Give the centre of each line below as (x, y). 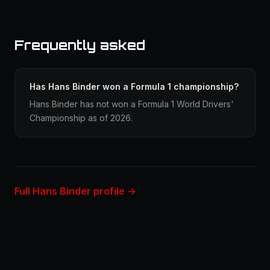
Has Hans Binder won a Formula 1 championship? (134, 86)
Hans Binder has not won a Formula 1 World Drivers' (132, 104)
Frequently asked (80, 45)
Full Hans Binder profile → (75, 191)
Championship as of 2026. (81, 118)
